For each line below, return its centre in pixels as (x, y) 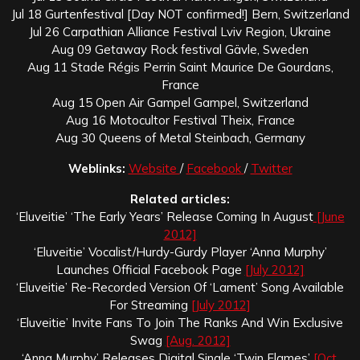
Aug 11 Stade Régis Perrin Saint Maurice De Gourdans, (180, 67)
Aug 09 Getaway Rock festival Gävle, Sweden (180, 49)
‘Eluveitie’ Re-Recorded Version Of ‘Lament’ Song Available (180, 287)
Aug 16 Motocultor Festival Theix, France (180, 120)
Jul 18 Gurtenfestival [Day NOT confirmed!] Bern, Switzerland (180, 14)
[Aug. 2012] (198, 340)
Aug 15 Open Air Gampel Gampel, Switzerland (180, 102)
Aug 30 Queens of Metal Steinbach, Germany (180, 137)
